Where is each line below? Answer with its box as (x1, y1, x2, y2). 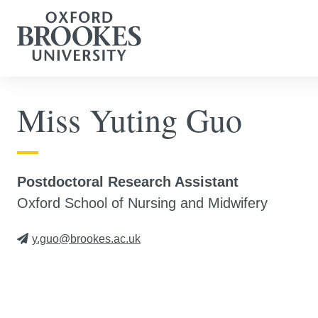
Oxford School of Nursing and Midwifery (17, 195, 268, 211)
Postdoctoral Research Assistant (17, 174, 238, 190)
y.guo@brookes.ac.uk (32, 233, 141, 245)
